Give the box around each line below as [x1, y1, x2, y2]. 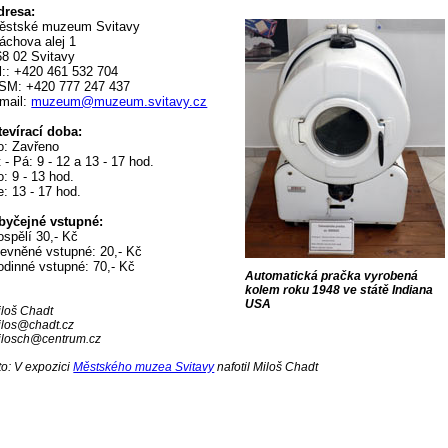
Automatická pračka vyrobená [244, 269, 418, 283]
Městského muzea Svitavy [73, 360, 215, 374]
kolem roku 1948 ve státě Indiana [244, 283, 433, 297]
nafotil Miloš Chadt [214, 360, 319, 374]
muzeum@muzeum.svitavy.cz [31, 94, 208, 109]
